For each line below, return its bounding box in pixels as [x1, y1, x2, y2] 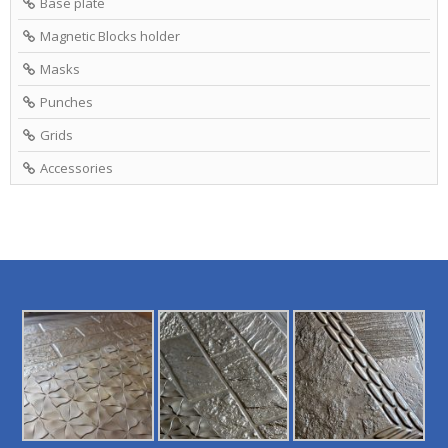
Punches [40, 92, 93, 111]
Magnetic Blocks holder [40, 26, 180, 45]
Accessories [40, 158, 113, 177]
